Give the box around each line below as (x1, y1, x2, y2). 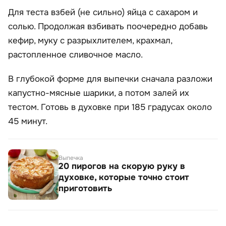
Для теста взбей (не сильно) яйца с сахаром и (8, 7, 198, 18)
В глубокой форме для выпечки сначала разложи (8, 74, 212, 85)
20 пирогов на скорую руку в (59, 161, 185, 172)
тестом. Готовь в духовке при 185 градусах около (8, 102, 212, 113)
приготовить (59, 183, 112, 194)
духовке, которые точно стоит (59, 172, 189, 183)
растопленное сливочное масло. (8, 49, 143, 61)
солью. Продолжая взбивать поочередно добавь (8, 21, 208, 32)
